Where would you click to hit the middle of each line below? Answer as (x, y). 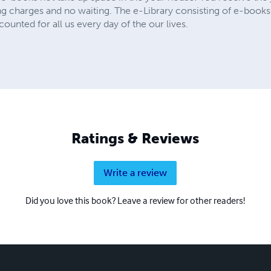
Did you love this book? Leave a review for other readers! (135, 200)
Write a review (135, 172)
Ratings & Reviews (135, 138)
